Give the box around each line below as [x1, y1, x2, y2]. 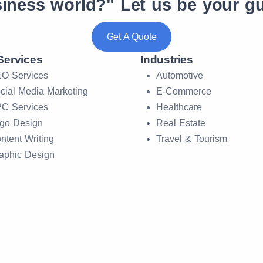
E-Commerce [156, 86, 211, 96]
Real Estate [156, 118, 205, 128]
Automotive [156, 70, 203, 80]
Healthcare [156, 102, 202, 112]
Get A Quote [106, 32, 157, 42]
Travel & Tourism [156, 134, 227, 144]
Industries [140, 53, 193, 66]
